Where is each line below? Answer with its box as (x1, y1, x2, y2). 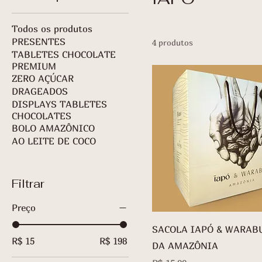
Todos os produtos (12, 23, 92, 35)
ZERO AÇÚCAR (12, 73, 74, 84)
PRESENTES (12, 36, 65, 47)
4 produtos (152, 37, 193, 47)
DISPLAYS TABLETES (12, 98, 107, 110)
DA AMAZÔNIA (152, 240, 218, 251)
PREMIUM (12, 60, 56, 72)
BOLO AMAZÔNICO (12, 122, 95, 134)
